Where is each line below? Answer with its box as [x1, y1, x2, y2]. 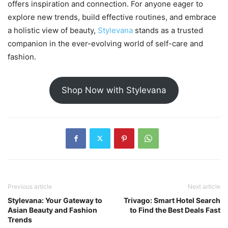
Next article [188, 182, 220, 190]
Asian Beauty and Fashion [8, 205, 97, 214]
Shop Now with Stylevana [62, 85, 166, 96]
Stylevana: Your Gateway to [8, 195, 102, 205]
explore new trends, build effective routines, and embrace [8, 12, 216, 22]
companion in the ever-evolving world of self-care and [8, 39, 203, 49]
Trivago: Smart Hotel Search [124, 195, 220, 205]
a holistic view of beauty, [8, 25, 98, 36]
